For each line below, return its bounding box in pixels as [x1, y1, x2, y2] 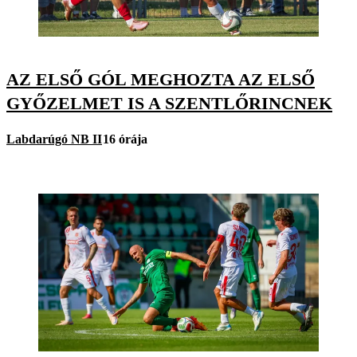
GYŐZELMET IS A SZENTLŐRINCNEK [6, 92, 332, 113]
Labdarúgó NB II [6, 131, 102, 146]
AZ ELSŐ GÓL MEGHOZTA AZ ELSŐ [6, 69, 315, 89]
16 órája [103, 131, 147, 146]
